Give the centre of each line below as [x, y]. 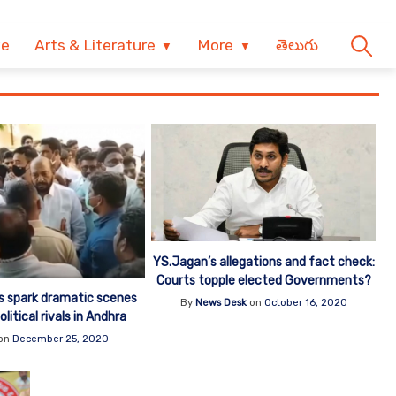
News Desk [221, 303]
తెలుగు [297, 46]
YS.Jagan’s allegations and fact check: [263, 263]
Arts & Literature [95, 46]
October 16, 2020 [305, 303]
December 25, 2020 [61, 339]
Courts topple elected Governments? [263, 281]
